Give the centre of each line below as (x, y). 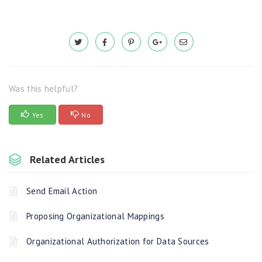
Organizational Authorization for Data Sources (118, 241)
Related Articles (67, 159)
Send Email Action (62, 191)
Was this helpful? (44, 88)
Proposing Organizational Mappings (95, 216)
